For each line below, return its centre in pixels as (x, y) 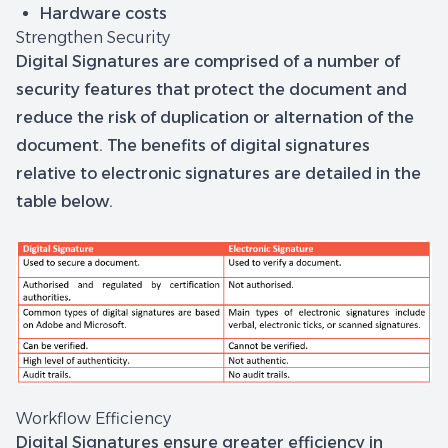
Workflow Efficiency (95, 418)
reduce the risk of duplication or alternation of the (215, 117)
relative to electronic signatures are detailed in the (218, 173)
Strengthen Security (93, 37)
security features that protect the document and (211, 89)
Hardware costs (103, 13)
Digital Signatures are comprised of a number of (208, 61)
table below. (64, 201)
